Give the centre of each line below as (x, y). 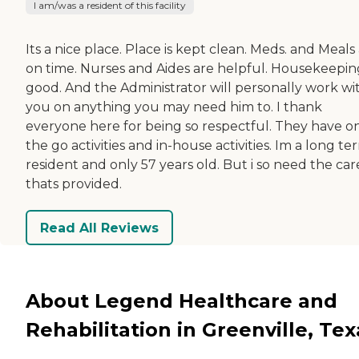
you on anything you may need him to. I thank (174, 107)
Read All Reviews (99, 228)
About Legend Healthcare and (182, 301)
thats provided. (74, 184)
